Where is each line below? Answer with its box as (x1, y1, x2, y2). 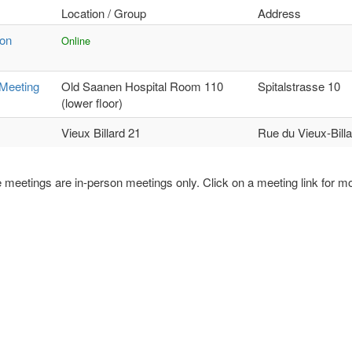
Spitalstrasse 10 (258, 78, 340, 95)
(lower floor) (61, 94, 123, 112)
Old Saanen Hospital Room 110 (61, 78, 223, 95)
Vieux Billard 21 (61, 124, 141, 141)
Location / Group (61, 5, 146, 22)
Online (61, 33, 90, 49)
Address (258, 5, 301, 22)
